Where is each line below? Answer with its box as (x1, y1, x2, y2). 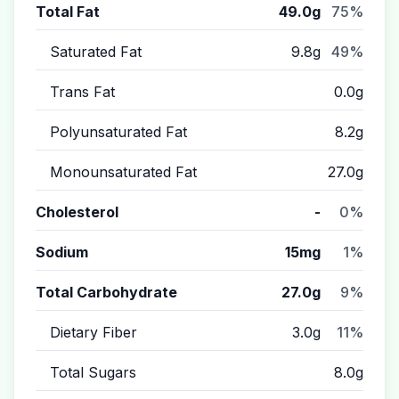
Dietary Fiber (50, 323, 137, 341)
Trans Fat (50, 83, 115, 101)
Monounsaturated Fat (50, 163, 197, 181)
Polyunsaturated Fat (50, 123, 187, 141)
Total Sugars (50, 363, 136, 381)
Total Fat (36, 3, 100, 20)
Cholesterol (36, 203, 118, 221)
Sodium (36, 243, 88, 261)
